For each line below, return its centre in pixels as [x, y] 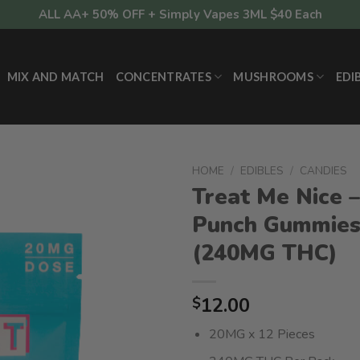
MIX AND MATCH [55, 76]
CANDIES [324, 171]
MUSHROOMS [274, 76]
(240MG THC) [265, 253]
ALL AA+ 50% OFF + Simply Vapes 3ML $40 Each [180, 14]
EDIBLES [262, 171]
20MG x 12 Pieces [262, 334]
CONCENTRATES [163, 76]
